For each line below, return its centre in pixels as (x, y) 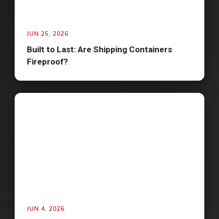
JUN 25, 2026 (48, 34)
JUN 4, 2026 (46, 209)
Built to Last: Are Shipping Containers (99, 50)
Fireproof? (47, 62)
